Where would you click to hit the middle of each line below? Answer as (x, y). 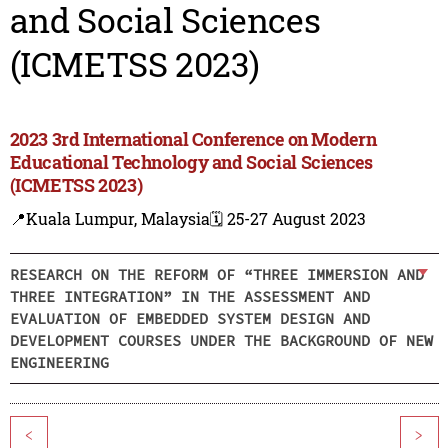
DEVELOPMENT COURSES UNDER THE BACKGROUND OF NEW (221, 340)
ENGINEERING (59, 362)
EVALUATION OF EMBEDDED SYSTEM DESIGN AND (189, 318)
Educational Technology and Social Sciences (191, 162)
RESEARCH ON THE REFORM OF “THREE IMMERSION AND (216, 274)
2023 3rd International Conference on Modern (193, 139)
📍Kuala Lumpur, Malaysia (109, 219)
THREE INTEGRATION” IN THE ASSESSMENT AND (189, 296)
